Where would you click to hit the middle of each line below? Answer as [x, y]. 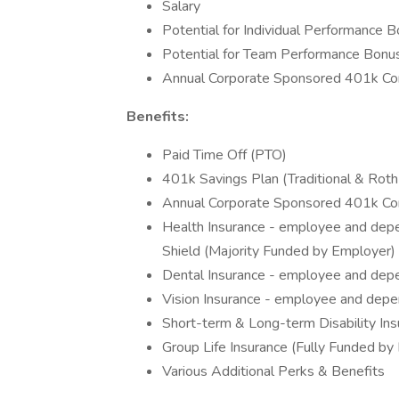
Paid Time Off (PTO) [224, 155]
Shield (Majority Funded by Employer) [279, 251]
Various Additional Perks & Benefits [273, 371]
